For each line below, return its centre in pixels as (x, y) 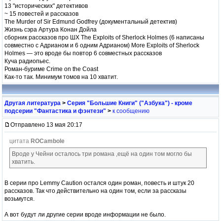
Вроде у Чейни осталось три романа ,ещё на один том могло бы (102, 154)
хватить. (23, 162)
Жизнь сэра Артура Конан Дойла (51, 29)
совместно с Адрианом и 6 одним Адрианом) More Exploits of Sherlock (102, 45)
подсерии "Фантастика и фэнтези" (55, 111)
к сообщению (131, 111)
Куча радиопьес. (27, 61)
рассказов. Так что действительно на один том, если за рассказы (95, 191)
